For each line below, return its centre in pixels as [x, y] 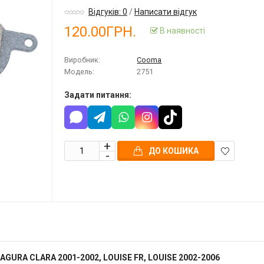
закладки [234, 183]
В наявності [182, 31]
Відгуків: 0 [108, 12]
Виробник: [82, 60]
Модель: [80, 72]
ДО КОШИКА [174, 151]
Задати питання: [98, 95]
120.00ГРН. [100, 32]
